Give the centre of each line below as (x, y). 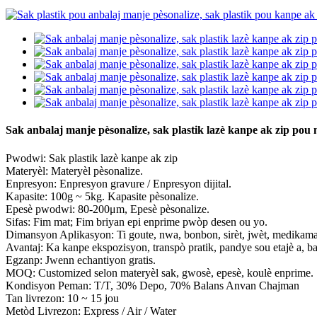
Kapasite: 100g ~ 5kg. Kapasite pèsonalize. (102, 196)
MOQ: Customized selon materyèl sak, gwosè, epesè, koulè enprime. (160, 272)
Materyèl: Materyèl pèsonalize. (74, 171)
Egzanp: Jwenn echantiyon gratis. (81, 260)
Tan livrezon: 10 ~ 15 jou (62, 298)
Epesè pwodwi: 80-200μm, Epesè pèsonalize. (108, 209)
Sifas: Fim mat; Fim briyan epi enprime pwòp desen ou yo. (137, 221)
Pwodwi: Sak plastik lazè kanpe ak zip (92, 158)
